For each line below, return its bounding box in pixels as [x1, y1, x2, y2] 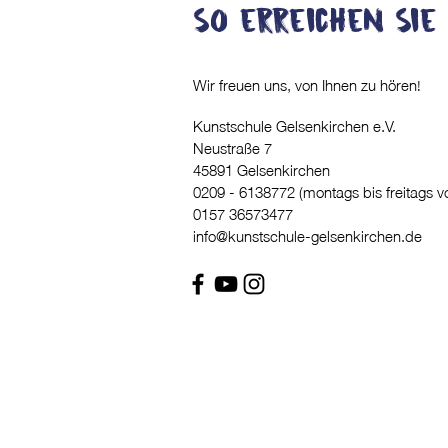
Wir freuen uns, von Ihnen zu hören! [193, 70, 421, 98]
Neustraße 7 [193, 133, 272, 161]
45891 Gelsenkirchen [193, 155, 330, 183]
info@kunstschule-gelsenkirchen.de [193, 221, 422, 249]
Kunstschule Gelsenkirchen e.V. [193, 111, 400, 139]
